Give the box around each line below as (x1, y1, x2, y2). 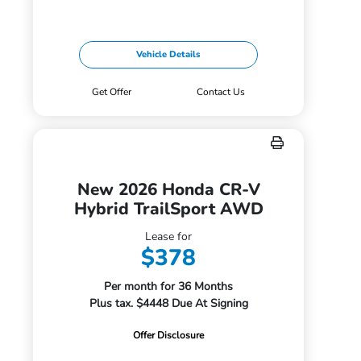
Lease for (145, 229, 193, 244)
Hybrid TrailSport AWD (73, 197, 263, 220)
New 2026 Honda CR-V (77, 178, 260, 201)
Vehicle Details (136, 48, 201, 60)
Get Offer (92, 85, 132, 98)
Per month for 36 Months (104, 279, 234, 294)
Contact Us (196, 85, 245, 98)
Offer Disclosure (133, 329, 205, 342)
